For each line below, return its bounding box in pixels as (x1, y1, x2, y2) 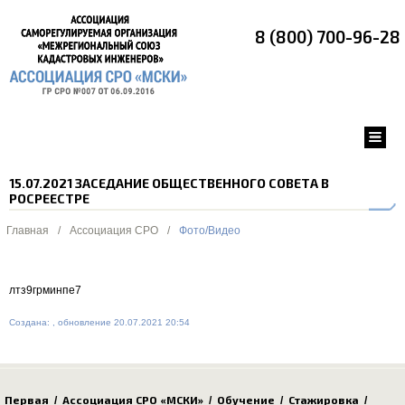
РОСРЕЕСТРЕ (9, 191, 89, 206)
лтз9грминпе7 (9, 284, 81, 297)
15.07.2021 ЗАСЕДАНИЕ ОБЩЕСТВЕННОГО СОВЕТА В (9, 175, 329, 191)
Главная (6, 224, 49, 237)
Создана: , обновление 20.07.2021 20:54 (9, 317, 190, 327)
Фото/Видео (179, 224, 240, 237)
